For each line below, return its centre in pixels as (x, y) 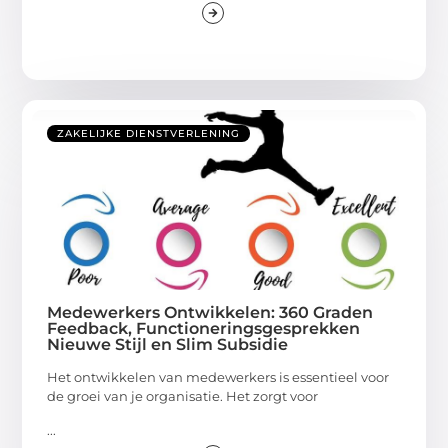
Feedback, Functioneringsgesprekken (204, 329)
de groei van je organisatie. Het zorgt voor (183, 396)
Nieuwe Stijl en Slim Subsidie (168, 345)
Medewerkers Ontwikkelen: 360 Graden (210, 313)
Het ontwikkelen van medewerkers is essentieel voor (218, 377)
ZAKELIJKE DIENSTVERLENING (149, 134)
